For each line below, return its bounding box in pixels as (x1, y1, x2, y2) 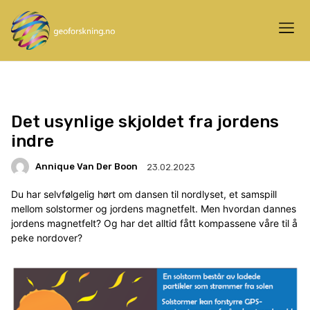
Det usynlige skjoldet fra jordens (11, 111, 279, 131)
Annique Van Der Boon (35, 161, 138, 172)
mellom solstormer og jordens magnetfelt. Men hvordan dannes (11, 202, 296, 215)
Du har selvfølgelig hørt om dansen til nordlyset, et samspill (11, 188, 277, 200)
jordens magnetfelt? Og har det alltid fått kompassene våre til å (11, 217, 298, 229)
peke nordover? (11, 231, 82, 244)
